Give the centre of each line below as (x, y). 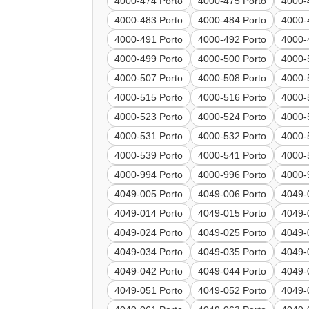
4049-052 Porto (232, 291)
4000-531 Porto (149, 136)
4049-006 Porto (232, 194)
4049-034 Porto (149, 252)
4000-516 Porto (232, 98)
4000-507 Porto (149, 78)
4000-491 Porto (149, 40)
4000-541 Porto (232, 156)
